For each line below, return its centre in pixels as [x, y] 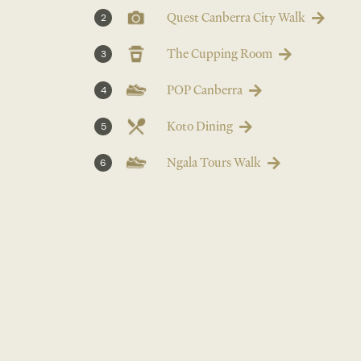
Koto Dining [200, 127]
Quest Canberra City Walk [236, 18]
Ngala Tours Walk [214, 163]
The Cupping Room [220, 54]
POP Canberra [205, 90]
